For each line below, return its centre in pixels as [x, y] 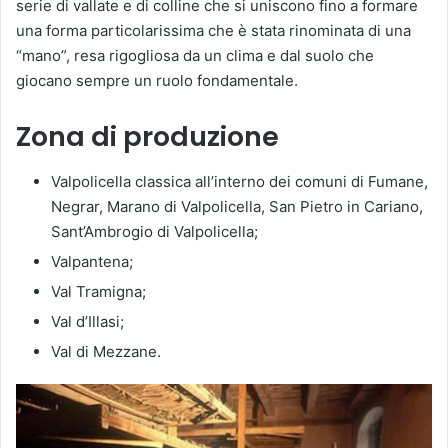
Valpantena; [92, 261]
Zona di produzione [147, 137]
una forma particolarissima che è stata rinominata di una [213, 31]
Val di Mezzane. [106, 351]
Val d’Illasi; [87, 321]
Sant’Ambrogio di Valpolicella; [154, 231]
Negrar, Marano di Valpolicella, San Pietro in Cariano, [237, 206]
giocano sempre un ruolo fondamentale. [157, 81]
